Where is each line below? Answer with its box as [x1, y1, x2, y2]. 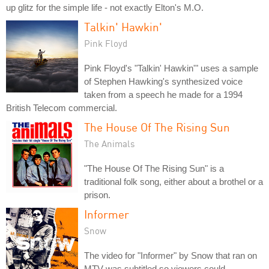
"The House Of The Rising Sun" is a [84, 163, 224, 174]
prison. [84, 189, 110, 200]
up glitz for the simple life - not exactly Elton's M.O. [6, 2, 204, 13]
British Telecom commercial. [6, 102, 117, 113]
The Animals [84, 138, 135, 149]
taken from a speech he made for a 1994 [84, 89, 243, 100]
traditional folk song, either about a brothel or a [84, 176, 263, 187]
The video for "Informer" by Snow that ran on [84, 250, 257, 261]
